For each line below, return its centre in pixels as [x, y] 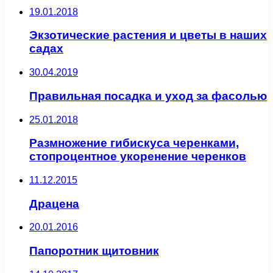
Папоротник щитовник [94, 251]
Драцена [54, 204]
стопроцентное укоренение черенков [138, 157]
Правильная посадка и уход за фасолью [148, 96]
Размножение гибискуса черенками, [134, 143]
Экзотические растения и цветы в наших [148, 35]
